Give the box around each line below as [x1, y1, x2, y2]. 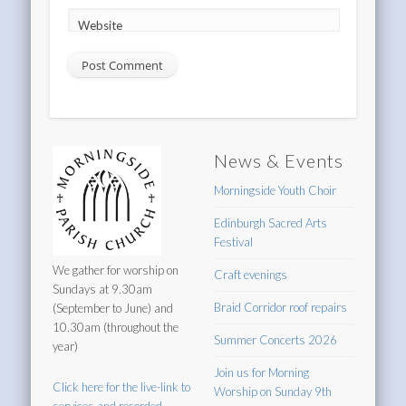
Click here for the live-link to [53, 380, 191, 395]
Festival [214, 235, 254, 250]
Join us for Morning [214, 365, 310, 381]
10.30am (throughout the [53, 320, 179, 335]
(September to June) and [53, 301, 174, 316]
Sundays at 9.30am [53, 282, 153, 297]
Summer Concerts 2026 [214, 333, 338, 348]
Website [77, 18, 122, 34]
